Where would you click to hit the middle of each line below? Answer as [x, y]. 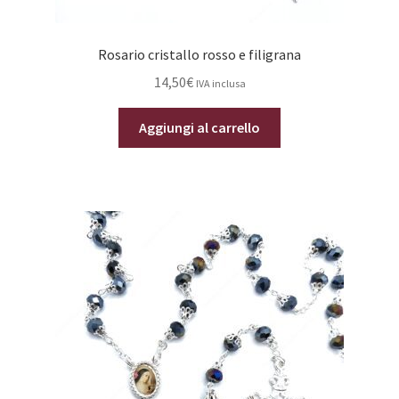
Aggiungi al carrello [199, 127]
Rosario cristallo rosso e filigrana [199, 55]
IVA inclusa [220, 83]
